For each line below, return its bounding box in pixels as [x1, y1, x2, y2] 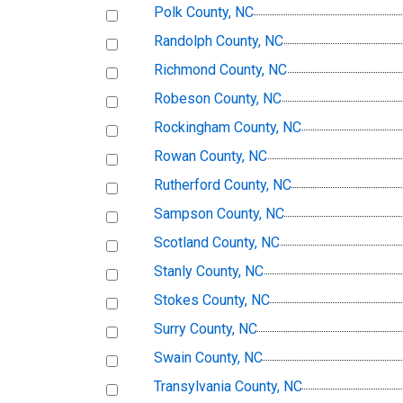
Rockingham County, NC [154, 119, 301, 137]
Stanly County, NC [154, 263, 264, 281]
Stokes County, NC [154, 291, 270, 309]
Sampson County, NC [154, 205, 284, 223]
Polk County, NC [154, 4, 254, 22]
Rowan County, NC [154, 148, 267, 166]
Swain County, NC [154, 349, 263, 367]
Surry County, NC [154, 320, 257, 338]
